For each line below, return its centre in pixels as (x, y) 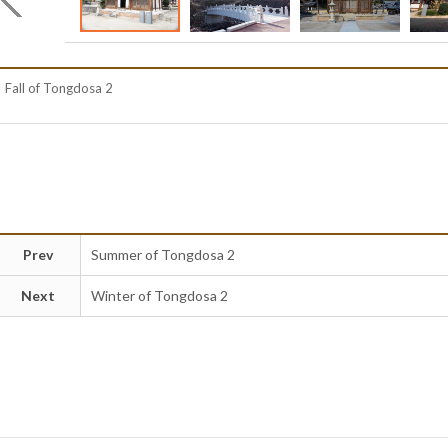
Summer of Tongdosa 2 (162, 254)
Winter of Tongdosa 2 (159, 295)
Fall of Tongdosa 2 (59, 87)
